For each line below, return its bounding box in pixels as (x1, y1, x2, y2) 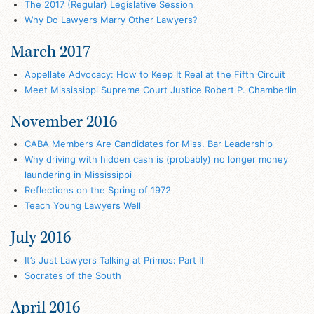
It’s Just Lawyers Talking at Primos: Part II (24, 254, 203, 266)
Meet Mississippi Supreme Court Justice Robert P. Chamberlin (24, 83, 297, 95)
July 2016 (11, 226, 71, 249)
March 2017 (11, 41, 90, 63)
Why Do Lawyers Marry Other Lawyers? (24, 14, 198, 26)
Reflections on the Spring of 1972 (24, 184, 171, 196)
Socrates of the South (24, 269, 121, 281)
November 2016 (11, 110, 117, 132)
